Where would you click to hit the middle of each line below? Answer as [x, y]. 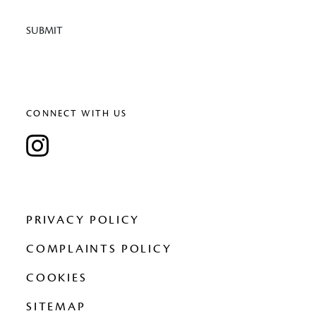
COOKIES [57, 278]
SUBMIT [45, 31]
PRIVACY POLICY [83, 220]
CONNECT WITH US [77, 114]
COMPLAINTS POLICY [99, 249]
